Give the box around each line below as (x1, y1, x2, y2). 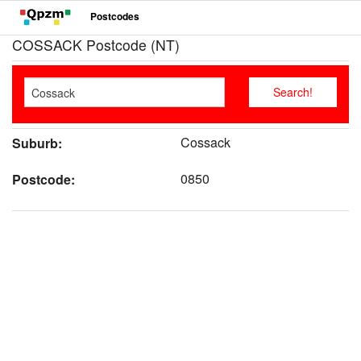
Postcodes (90, 9, 139, 24)
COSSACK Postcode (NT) (12, 35, 180, 55)
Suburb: (12, 134, 62, 153)
